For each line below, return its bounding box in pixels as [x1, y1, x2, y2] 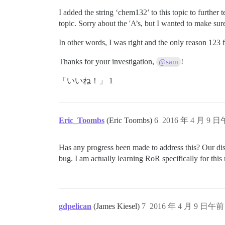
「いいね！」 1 [59, 76, 113, 85]
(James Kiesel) [93, 202, 142, 211]
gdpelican [59, 202, 91, 211]
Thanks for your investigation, [59, 57, 156, 66]
